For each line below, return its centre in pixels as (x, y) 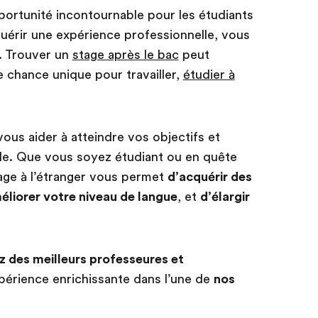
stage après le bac (125, 55)
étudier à (209, 75)
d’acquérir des (209, 177)
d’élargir (225, 197)
